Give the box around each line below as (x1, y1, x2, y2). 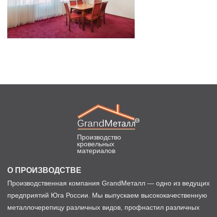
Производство (77, 133, 121, 141)
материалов (77, 146, 115, 155)
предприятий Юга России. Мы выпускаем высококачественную (7, 191, 207, 199)
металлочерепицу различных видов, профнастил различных (7, 203, 200, 211)
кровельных (77, 139, 114, 148)
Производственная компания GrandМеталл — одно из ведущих (7, 179, 210, 187)
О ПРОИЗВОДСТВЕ (7, 165, 81, 175)
